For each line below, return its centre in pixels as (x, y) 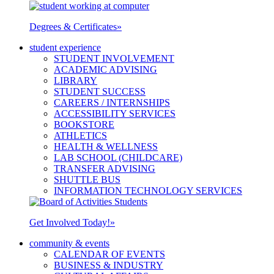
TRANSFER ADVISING (105, 169)
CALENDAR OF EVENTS (109, 254)
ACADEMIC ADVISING (106, 70)
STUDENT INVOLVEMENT (114, 59)
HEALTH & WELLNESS (106, 147)
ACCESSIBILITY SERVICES (115, 114)
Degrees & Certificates (73, 27)
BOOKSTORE (84, 125)
